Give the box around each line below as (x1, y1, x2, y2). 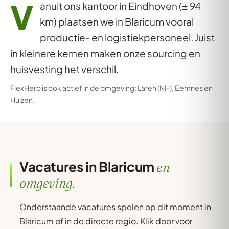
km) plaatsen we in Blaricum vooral (40, 15, 194, 28)
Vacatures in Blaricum (19, 158, 157, 175)
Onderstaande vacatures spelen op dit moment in (19, 201, 211, 212)
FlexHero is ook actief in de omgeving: (10, 83, 138, 93)
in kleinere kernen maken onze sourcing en (10, 47, 200, 59)
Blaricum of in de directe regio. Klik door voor (19, 216, 192, 226)
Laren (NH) (138, 83, 172, 93)
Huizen (10, 95, 33, 104)
